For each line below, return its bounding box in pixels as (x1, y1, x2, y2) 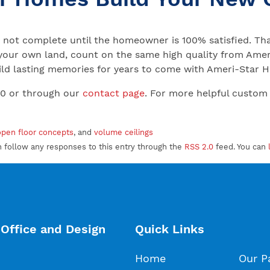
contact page (83, 87, 145, 99)
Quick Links (135, 222, 204, 237)
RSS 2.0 (184, 142, 213, 152)
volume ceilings (94, 128, 153, 137)
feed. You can (213, 142, 268, 152)
